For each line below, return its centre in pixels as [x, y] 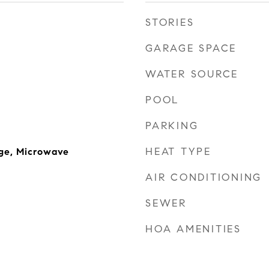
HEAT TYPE [178, 152]
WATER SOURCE [192, 74]
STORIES [170, 23]
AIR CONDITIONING [204, 177]
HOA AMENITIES [193, 229]
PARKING [172, 126]
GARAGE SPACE [191, 48]
